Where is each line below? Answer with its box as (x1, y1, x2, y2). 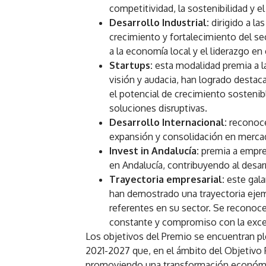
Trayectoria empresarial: (109, 173, 227, 185)
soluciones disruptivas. (109, 102, 208, 114)
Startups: (109, 59, 156, 71)
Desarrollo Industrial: (109, 16, 212, 28)
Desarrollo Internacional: (109, 116, 230, 128)
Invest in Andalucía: (109, 144, 202, 157)
